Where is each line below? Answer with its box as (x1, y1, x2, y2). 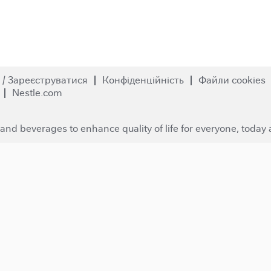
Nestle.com (12, 87, 62, 99)
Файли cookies (198, 74, 266, 87)
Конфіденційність (102, 74, 184, 87)
